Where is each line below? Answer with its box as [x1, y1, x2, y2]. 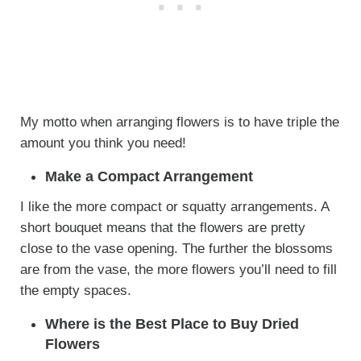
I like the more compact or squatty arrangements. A [19, 199, 329, 215]
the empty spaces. [19, 283, 131, 299]
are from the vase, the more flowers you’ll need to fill [19, 262, 337, 278]
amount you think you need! [19, 135, 186, 151]
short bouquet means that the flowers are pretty [19, 220, 305, 236]
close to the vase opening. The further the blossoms [19, 241, 333, 257]
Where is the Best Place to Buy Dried [45, 316, 300, 333]
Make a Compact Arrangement [45, 168, 254, 185]
